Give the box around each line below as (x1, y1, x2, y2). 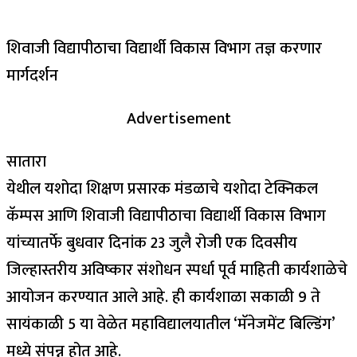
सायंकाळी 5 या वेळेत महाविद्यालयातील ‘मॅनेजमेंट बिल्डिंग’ (6, 310, 334, 338)
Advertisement (126, 104, 231, 132)
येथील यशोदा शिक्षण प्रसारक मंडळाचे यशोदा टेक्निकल (6, 175, 318, 202)
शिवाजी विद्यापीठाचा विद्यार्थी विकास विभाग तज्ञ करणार (6, 34, 322, 62)
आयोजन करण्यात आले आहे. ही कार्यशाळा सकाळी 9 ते (6, 283, 320, 311)
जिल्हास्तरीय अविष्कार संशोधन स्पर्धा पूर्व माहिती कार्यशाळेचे (6, 256, 347, 284)
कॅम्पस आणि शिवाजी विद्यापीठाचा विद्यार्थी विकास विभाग (6, 202, 326, 229)
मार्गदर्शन (6, 61, 58, 89)
